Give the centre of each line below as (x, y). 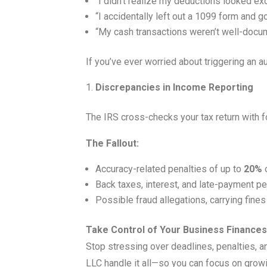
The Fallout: (113, 144)
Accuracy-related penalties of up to (170, 169)
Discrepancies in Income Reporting (175, 88)
